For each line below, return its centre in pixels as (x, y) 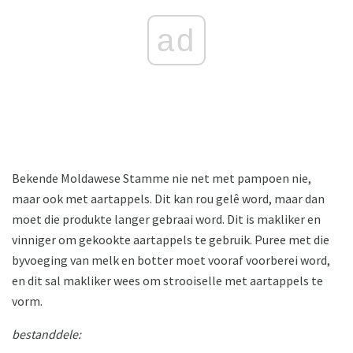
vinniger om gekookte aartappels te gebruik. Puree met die (171, 240)
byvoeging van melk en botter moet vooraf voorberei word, (171, 260)
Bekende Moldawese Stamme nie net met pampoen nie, (162, 178)
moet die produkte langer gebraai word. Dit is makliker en (166, 219)
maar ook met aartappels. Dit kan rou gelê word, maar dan (168, 199)
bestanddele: (46, 334)
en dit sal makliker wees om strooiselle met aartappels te (167, 281)
